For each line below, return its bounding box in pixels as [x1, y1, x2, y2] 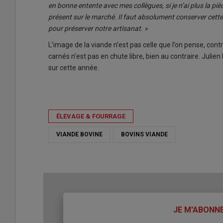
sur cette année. [48, 63, 102, 72]
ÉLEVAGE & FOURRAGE [56, 112, 125, 120]
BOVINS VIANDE [121, 130, 168, 138]
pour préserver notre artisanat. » [48, 24, 148, 32]
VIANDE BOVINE [56, 130, 103, 138]
